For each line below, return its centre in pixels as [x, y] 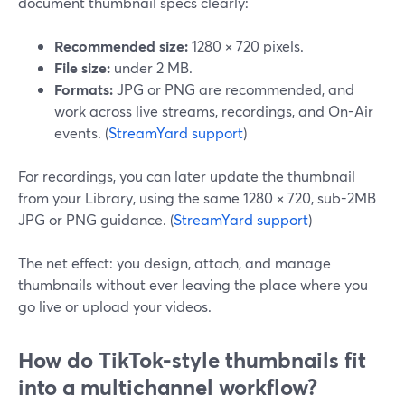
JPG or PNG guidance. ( [96, 219]
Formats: [84, 89]
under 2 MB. [151, 67]
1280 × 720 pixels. [246, 46]
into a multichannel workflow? [168, 387]
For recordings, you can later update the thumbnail [187, 176]
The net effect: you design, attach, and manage [174, 263]
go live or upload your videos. [115, 306]
